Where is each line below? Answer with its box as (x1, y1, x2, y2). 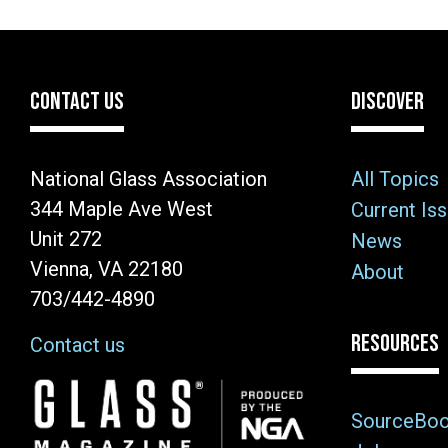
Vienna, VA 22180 (30, 256, 183, 281)
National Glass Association (30, 166, 267, 191)
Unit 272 (30, 226, 102, 251)
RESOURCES (351, 328, 439, 358)
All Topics (351, 166, 439, 191)
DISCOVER (351, 86, 424, 116)
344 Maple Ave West (30, 196, 213, 221)
